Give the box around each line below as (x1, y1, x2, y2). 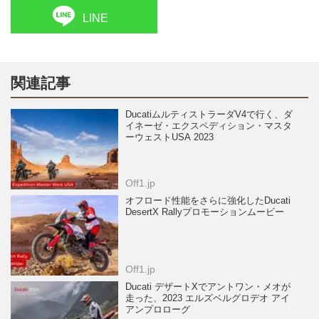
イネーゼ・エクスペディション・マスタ (125, 120, 293, 131)
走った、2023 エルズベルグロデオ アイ (125, 293, 291, 304)
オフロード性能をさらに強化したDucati (125, 195, 291, 206)
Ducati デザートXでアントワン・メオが (125, 282, 291, 293)
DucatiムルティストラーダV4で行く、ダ (125, 109, 293, 120)
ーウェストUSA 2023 (125, 132, 214, 142)
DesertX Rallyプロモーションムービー (125, 206, 285, 217)
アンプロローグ (125, 305, 191, 315)
